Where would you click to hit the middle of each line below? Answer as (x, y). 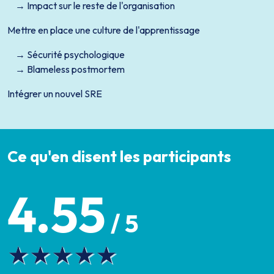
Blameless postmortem (76, 69)
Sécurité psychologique (76, 54)
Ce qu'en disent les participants (119, 157)
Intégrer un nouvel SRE (55, 94)
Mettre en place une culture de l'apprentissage (104, 30)
